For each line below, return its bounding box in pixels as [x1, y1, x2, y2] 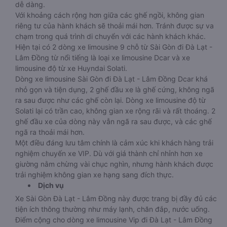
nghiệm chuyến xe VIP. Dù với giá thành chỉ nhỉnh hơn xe [15, 149, 203, 158]
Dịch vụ [38, 181, 64, 190]
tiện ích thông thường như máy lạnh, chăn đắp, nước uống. [15, 205, 210, 213]
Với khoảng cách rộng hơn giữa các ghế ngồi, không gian [15, 11, 204, 19]
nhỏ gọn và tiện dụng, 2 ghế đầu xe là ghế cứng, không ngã [15, 85, 214, 94]
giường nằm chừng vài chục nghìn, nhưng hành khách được [15, 160, 213, 168]
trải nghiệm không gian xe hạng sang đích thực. [15, 170, 174, 179]
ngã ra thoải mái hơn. [15, 128, 85, 136]
